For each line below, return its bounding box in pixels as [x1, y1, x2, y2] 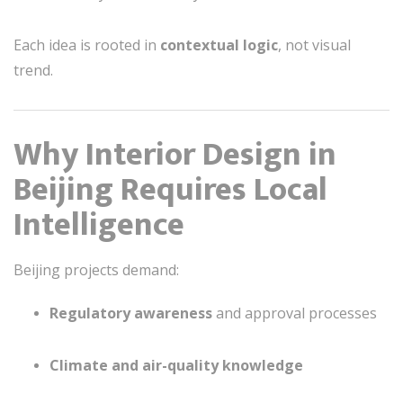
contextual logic [160, 34, 278, 55]
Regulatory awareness [49, 302, 212, 323]
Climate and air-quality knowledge [49, 354, 303, 375]
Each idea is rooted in [13, 34, 160, 55]
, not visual [278, 34, 351, 55]
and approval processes [212, 302, 377, 323]
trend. [13, 59, 53, 80]
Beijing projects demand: [13, 259, 179, 280]
